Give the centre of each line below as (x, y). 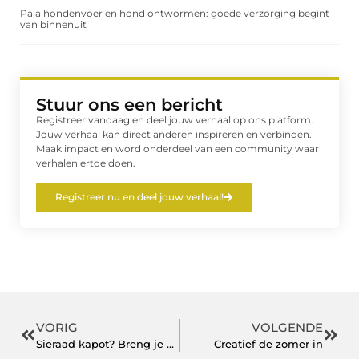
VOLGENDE (287, 327)
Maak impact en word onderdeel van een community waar (177, 149)
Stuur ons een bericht (129, 105)
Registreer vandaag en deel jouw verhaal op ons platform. (175, 120)
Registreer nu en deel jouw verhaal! (139, 196)
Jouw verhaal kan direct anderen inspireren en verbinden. (174, 135)
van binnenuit (53, 25)
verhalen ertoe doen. (86, 163)
